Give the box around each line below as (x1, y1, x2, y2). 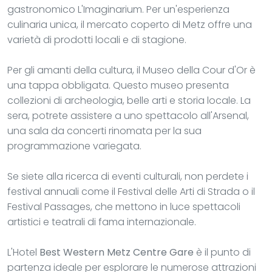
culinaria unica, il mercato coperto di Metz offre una (7, 17, 252, 32)
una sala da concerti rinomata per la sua (7, 123, 202, 138)
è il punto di (194, 245, 251, 259)
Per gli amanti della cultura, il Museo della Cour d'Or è (7, 63, 256, 77)
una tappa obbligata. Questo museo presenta (7, 78, 229, 92)
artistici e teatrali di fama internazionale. (7, 214, 196, 229)
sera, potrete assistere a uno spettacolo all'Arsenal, (7, 108, 249, 123)
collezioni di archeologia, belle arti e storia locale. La (7, 93, 251, 107)
